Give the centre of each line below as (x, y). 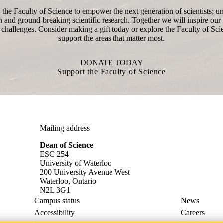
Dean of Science (66, 145)
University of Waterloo (76, 163)
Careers (192, 212)
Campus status (57, 200)
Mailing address (65, 128)
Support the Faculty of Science (111, 71)
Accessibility (55, 212)
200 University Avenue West (85, 172)
